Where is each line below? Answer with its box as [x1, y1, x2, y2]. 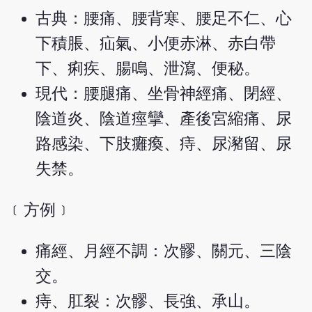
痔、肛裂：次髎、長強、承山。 [36, 292, 260, 310]
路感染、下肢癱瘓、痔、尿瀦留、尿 [36, 135, 292, 153]
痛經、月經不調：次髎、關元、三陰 [36, 242, 292, 260]
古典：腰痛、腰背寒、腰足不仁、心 [36, 10, 292, 28]
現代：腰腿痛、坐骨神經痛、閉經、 [36, 85, 292, 103]
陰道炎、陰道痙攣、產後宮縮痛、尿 [36, 110, 292, 128]
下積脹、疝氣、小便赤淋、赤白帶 [36, 35, 276, 53]
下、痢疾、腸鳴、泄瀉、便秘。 [36, 60, 260, 78]
